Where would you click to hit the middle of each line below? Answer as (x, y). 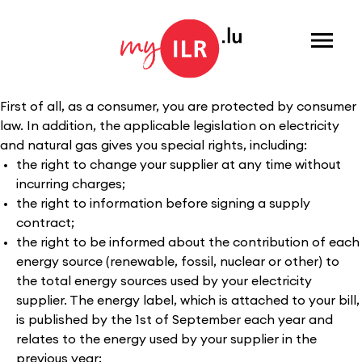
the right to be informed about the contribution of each (188, 242)
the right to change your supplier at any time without (179, 165)
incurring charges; (71, 184)
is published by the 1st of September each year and (175, 320)
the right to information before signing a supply (163, 204)
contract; (45, 223)
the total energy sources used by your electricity (164, 281)
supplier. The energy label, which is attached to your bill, (188, 301)
